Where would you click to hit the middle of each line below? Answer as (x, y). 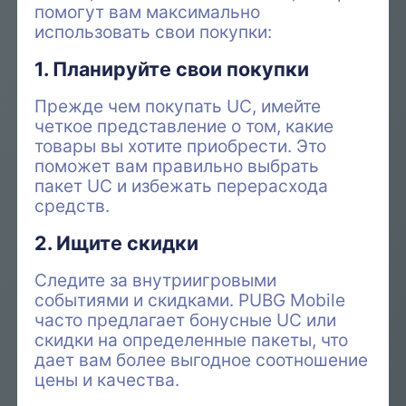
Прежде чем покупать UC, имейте (178, 106)
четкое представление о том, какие (184, 126)
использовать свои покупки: (154, 31)
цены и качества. (107, 380)
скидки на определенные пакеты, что (192, 340)
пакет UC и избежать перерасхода (182, 185)
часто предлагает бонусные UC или (186, 320)
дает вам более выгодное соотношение (202, 360)
